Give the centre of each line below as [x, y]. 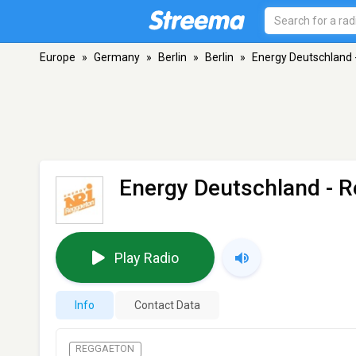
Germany [117, 57]
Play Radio [146, 257]
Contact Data [167, 305]
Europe [58, 57]
